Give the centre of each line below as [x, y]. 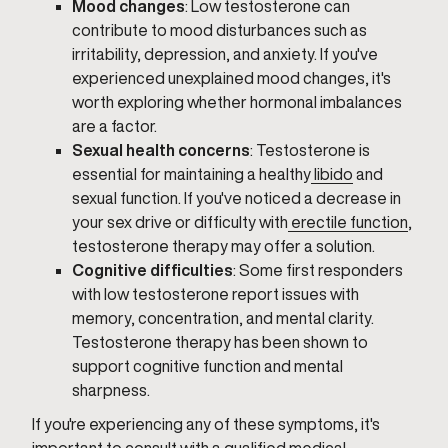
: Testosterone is [310, 150]
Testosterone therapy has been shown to [220, 342]
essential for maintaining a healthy [191, 174]
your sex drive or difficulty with [180, 222]
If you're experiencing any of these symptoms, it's [206, 424]
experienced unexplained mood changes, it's [231, 78]
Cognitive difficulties [152, 270]
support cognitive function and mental [207, 366]
